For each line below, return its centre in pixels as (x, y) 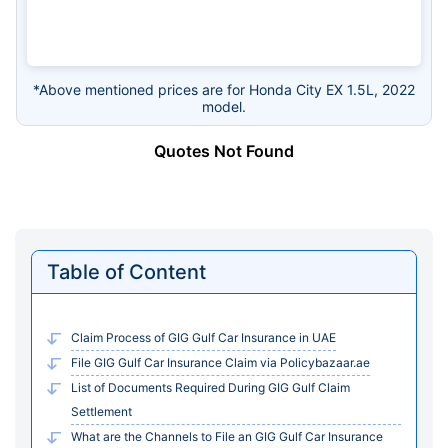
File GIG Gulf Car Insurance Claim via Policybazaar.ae (220, 362)
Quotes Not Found (224, 150)
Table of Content (126, 271)
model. (224, 106)
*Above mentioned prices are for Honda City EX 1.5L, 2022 (224, 89)
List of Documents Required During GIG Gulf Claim (210, 387)
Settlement (101, 411)
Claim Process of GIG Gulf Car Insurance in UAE (203, 337)
